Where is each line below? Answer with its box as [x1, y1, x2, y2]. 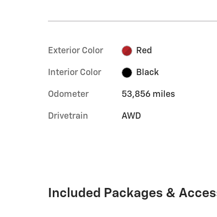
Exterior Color [48, 46, 103, 55]
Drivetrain [48, 111, 88, 121]
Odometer [48, 90, 89, 99]
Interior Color [48, 68, 101, 77]
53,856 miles [121, 90, 175, 99]
